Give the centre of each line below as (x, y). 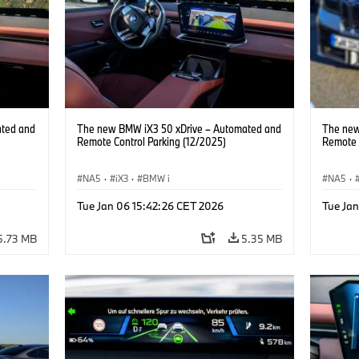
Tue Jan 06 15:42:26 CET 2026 (150, 206)
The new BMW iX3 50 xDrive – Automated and (179, 128)
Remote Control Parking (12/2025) (151, 141)
